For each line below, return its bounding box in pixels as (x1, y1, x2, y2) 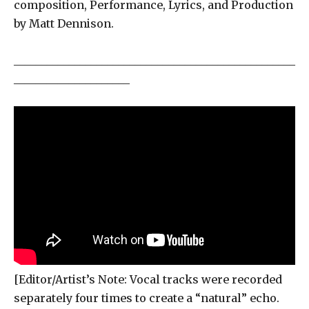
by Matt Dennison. (14, 17, 117, 30)
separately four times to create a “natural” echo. (14, 290, 279, 305)
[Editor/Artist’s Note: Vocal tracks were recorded (14, 272, 282, 286)
